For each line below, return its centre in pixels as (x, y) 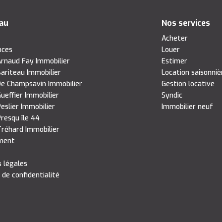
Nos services (186, 23)
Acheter (174, 38)
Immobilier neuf (187, 107)
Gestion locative (188, 84)
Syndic (172, 95)
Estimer (174, 61)
